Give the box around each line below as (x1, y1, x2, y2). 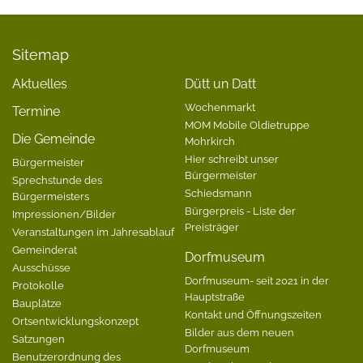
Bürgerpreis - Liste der (184, 203, 296, 217)
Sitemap (12, 45, 69, 63)
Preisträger (184, 220, 239, 233)
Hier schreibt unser (184, 152, 279, 165)
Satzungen (12, 331, 65, 345)
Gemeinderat (12, 242, 77, 256)
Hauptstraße (184, 289, 245, 303)
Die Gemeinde (12, 130, 95, 147)
